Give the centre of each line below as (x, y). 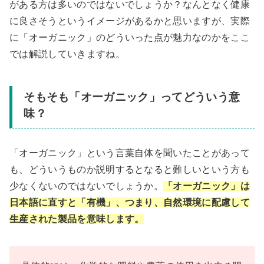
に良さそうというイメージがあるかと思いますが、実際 (130, 21)
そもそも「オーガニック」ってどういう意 (132, 97)
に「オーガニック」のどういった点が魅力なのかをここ (130, 38)
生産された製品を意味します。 (77, 219)
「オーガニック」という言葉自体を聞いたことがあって (130, 153)
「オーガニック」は (207, 186)
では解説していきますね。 (67, 54)
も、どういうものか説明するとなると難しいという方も (130, 169)
